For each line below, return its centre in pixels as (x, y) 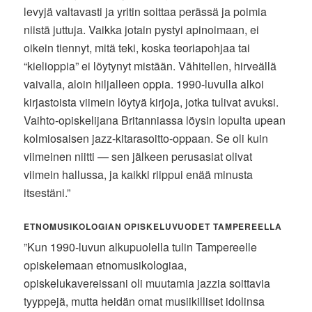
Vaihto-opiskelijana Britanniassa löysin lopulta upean (155, 120)
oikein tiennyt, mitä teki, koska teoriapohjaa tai (137, 47)
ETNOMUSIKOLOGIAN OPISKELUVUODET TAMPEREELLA (153, 226)
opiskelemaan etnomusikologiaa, (106, 265)
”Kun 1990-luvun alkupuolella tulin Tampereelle (141, 247)
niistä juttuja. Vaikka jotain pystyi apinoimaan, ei (142, 29)
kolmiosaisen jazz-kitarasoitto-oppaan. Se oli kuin (146, 138)
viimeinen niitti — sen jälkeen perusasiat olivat (138, 156)
